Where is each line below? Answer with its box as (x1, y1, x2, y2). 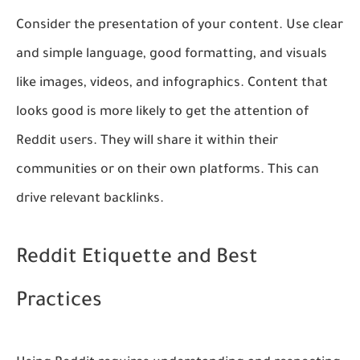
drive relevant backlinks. (16, 191, 164, 207)
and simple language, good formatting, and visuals (16, 47, 327, 62)
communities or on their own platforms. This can (16, 162, 319, 178)
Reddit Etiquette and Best (16, 247, 258, 270)
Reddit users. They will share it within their (16, 133, 278, 149)
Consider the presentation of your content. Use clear (16, 18, 343, 33)
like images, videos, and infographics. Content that (16, 76, 328, 91)
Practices (16, 291, 102, 313)
